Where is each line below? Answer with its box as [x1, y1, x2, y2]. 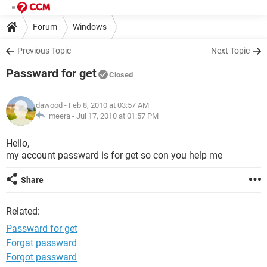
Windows [73, 21, 107, 32]
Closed [109, 70, 133, 79]
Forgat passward [6, 237, 77, 249]
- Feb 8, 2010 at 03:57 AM [63, 101, 149, 110]
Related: [6, 206, 40, 217]
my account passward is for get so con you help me [6, 150, 222, 161]
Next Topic [211, 46, 250, 55]
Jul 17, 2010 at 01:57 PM [76, 111, 159, 120]
